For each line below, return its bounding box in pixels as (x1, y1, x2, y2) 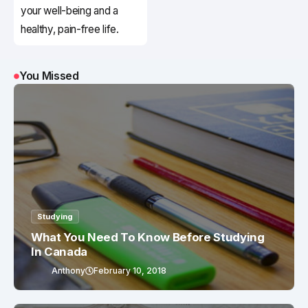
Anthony (52, 265, 85, 276)
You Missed (19, 69, 79, 83)
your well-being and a (21, 4, 118, 18)
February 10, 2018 (93, 265, 166, 276)
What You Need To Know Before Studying (31, 230, 265, 245)
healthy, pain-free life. (21, 23, 119, 36)
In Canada (31, 245, 87, 259)
